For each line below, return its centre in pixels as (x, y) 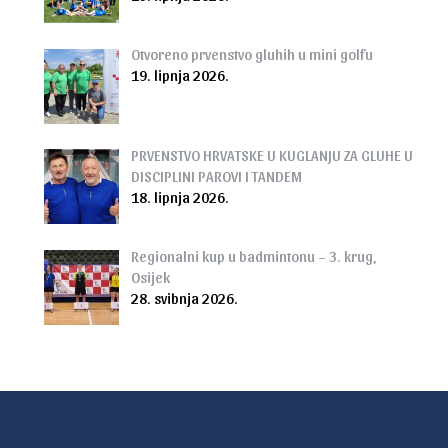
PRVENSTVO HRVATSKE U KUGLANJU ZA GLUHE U (271, 154)
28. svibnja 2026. (184, 297)
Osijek (150, 276)
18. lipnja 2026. (179, 196)
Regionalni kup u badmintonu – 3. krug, (253, 255)
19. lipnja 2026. (179, 75)
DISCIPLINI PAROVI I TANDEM (216, 175)
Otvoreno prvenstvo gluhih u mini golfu (251, 54)
